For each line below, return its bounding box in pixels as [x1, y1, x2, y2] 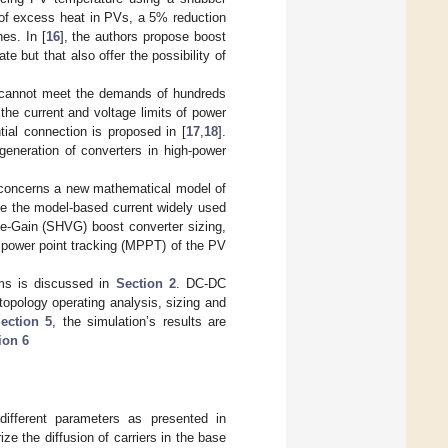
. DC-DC [175, 275, 227, 291]
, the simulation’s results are [52, 313, 227, 329]
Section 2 [115, 275, 176, 291]
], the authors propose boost [59, 28, 227, 44]
